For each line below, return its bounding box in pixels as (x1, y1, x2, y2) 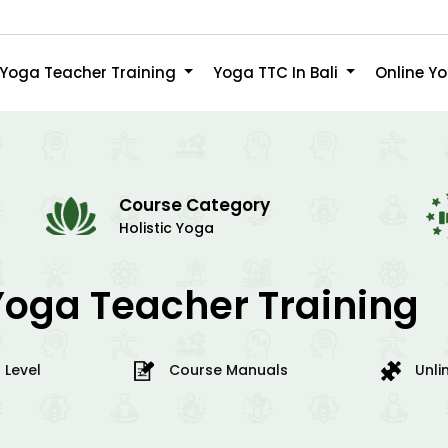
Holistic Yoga (119, 218, 214, 238)
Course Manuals (168, 360, 288, 380)
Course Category (119, 193, 270, 217)
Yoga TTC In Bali (212, 61, 342, 83)
